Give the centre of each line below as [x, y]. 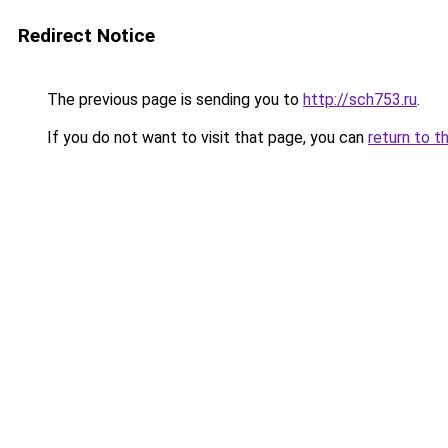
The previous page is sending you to [173, 99]
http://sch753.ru [360, 99]
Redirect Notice [86, 35]
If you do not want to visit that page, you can [205, 137]
